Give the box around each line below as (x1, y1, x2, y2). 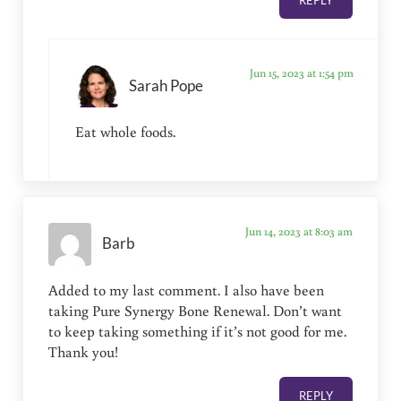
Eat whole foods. (74, 122, 175, 142)
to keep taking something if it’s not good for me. (48, 320, 347, 341)
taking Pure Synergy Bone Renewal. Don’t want (48, 300, 343, 320)
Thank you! (48, 341, 119, 362)
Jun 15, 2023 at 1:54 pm (249, 64, 354, 81)
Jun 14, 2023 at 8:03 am (244, 222, 353, 239)
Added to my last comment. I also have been (48, 279, 325, 300)
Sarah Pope (128, 76, 203, 95)
